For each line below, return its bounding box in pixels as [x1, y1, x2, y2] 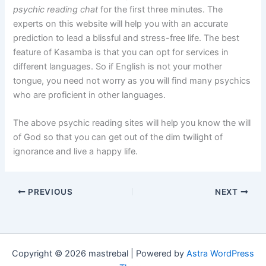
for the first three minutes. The [100, 4, 223, 15]
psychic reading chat [13, 4, 101, 15]
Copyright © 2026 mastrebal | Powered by [12, 248, 186, 259]
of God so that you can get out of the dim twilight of [13, 132, 223, 143]
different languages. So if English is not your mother [13, 61, 223, 72]
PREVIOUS [26, 187, 73, 197]
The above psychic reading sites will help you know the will [13, 118, 251, 129]
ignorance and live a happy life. [13, 146, 138, 157]
